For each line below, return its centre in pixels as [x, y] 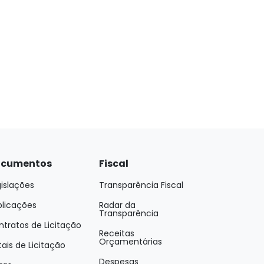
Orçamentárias [131, 242]
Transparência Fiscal [141, 185]
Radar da [117, 205]
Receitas [117, 233]
